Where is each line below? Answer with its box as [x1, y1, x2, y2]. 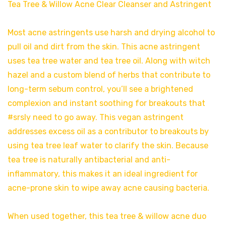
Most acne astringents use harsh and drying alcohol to [8, 27, 215, 37]
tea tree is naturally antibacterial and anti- [8, 154, 171, 164]
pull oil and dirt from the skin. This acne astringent [8, 41, 200, 51]
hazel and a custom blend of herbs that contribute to [8, 70, 210, 80]
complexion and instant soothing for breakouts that [8, 98, 205, 108]
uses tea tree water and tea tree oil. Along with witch [8, 55, 210, 66]
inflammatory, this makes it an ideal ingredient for [8, 168, 198, 179]
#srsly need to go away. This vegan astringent [8, 112, 184, 122]
